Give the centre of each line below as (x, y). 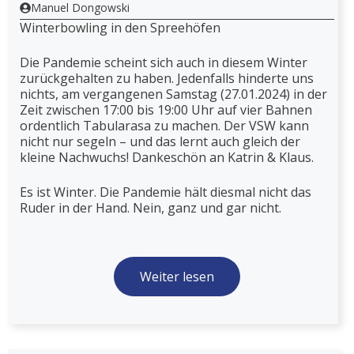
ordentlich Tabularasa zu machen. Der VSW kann (164, 125)
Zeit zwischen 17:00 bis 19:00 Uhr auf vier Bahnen (166, 109)
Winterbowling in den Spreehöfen (120, 27)
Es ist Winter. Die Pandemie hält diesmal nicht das (166, 192)
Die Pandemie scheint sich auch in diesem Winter (164, 62)
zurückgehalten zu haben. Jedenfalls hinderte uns (167, 78)
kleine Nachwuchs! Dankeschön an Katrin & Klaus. (167, 157)
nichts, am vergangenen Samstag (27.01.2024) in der (173, 94)
